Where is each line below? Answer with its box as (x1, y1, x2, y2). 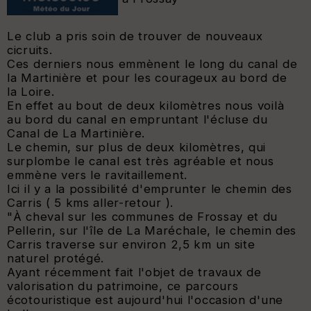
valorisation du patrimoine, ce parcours (7, 278, 239, 293)
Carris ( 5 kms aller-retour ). (7, 195, 174, 210)
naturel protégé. (7, 251, 105, 265)
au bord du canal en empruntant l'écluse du (7, 112, 268, 126)
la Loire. (7, 84, 55, 99)
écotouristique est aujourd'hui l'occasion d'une (7, 292, 283, 307)
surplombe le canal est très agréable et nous (7, 153, 274, 168)
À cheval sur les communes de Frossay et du (12, 209, 278, 224)
